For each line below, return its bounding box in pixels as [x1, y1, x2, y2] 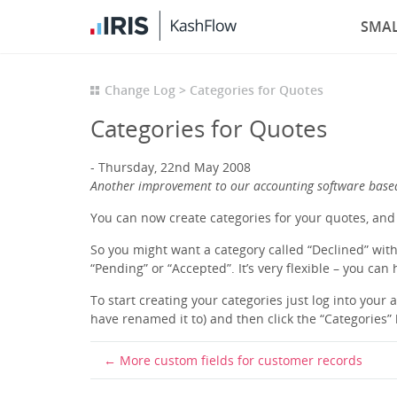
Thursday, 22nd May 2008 [98, 159, 251, 175]
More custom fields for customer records [120, 352, 362, 369]
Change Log [105, 82, 175, 98]
